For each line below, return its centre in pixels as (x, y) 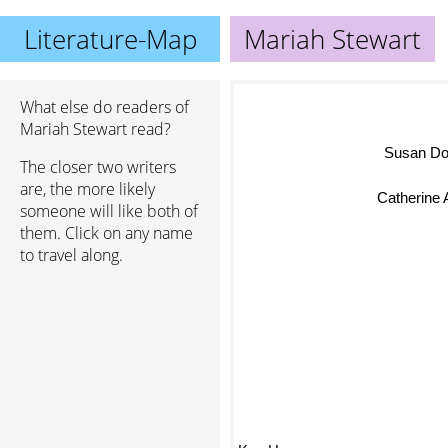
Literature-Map (110, 39)
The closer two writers (98, 167)
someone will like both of (109, 211)
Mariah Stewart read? (95, 129)
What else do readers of (104, 107)
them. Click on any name (106, 233)
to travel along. (71, 255)
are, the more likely (87, 189)
